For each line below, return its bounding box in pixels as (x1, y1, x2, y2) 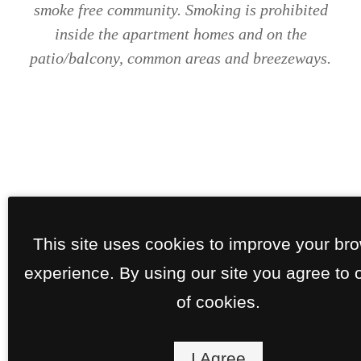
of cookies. (176, 292, 260, 311)
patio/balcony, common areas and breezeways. (30, 48, 331, 67)
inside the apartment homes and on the (54, 24, 307, 43)
